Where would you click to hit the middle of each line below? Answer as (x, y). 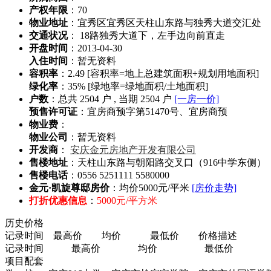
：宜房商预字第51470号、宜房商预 (152, 111)
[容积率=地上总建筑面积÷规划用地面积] (173, 73)
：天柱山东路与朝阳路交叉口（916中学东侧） (167, 162)
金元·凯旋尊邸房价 (69, 188)
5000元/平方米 (127, 200)
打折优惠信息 (58, 200)
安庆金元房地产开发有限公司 (133, 149)
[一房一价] (197, 99)
